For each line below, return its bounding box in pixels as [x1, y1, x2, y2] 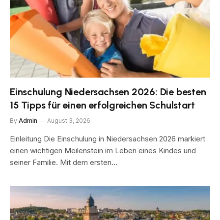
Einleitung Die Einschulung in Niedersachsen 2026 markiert [10, 134, 205, 143]
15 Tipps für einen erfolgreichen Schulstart [10, 99, 195, 111]
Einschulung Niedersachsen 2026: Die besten [10, 85, 206, 98]
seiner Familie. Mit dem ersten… [10, 157, 117, 167]
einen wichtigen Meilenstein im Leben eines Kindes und [10, 145, 196, 155]
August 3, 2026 [47, 116, 90, 124]
